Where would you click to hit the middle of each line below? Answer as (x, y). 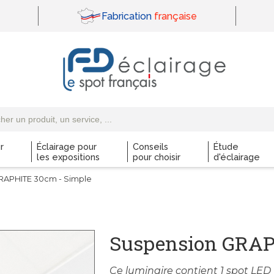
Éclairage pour (67, 146)
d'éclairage (237, 157)
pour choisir (157, 157)
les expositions (68, 157)
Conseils (150, 146)
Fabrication (126, 16)
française (175, 16)
